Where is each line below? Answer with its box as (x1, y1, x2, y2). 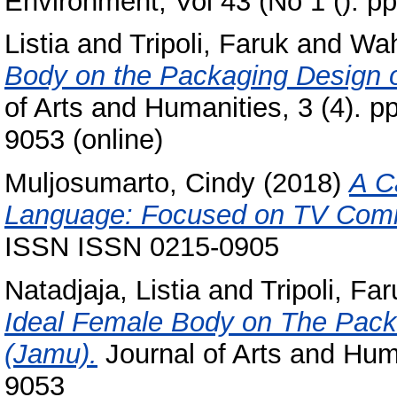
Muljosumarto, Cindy (4, 167, 255, 199)
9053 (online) (4, 124, 163, 156)
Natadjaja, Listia (4, 275, 200, 307)
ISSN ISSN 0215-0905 (4, 231, 279, 263)
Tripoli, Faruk (129, 28, 289, 60)
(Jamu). (4, 339, 97, 370)
